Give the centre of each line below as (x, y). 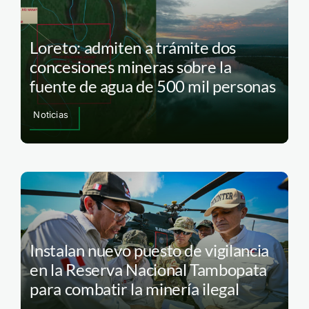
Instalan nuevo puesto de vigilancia (149, 250)
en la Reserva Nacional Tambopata (148, 270)
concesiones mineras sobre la (131, 67)
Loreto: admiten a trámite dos (133, 48)
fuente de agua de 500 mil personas (153, 86)
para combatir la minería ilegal (134, 289)
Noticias (51, 115)
